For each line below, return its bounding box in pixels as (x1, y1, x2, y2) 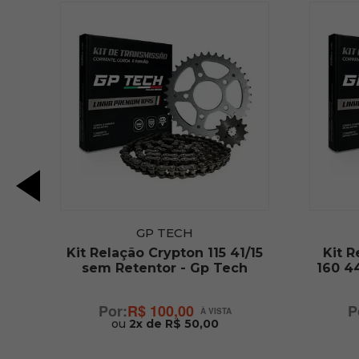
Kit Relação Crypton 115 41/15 (67, 245, 263, 261)
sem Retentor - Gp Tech (82, 260, 248, 276)
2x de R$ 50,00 (128, 317, 219, 332)
